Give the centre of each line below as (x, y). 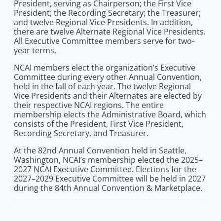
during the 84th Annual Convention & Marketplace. (108, 188)
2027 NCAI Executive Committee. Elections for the (105, 169)
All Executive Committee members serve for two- (104, 41)
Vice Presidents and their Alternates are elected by (108, 96)
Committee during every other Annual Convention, (108, 77)
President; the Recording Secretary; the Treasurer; (107, 13)
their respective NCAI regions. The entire (89, 105)
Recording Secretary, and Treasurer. (81, 133)
